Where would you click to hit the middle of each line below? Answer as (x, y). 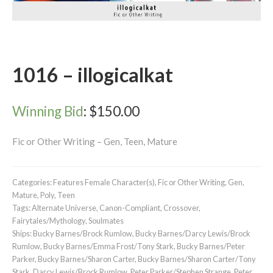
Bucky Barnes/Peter (211, 246)
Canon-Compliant (130, 208)
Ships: (23, 234)
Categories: (33, 183)
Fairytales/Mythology (49, 221)
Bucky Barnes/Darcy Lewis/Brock (193, 234)
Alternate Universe (64, 208)
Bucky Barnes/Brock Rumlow (83, 234)
